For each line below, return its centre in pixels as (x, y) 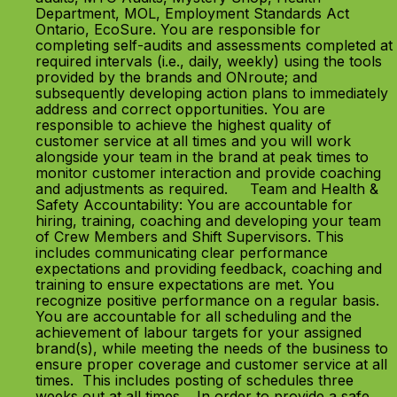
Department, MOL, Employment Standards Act (192, 13)
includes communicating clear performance (182, 253)
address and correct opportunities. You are (180, 109)
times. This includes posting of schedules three (195, 380)
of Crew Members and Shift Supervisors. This (190, 237)
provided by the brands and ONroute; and (176, 77)
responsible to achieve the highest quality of (183, 125)
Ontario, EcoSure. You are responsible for (178, 29)
